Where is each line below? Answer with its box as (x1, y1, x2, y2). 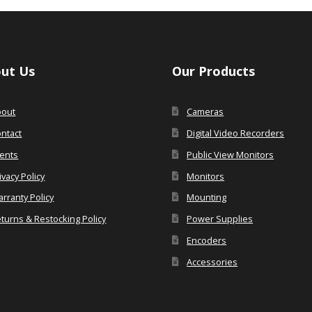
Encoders (187, 233, 227, 247)
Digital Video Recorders (187, 126, 285, 139)
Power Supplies (187, 212, 253, 226)
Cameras (187, 105, 224, 118)
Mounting (187, 191, 227, 204)
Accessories (187, 255, 238, 268)
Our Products (172, 62, 256, 79)
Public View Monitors (187, 148, 274, 161)
